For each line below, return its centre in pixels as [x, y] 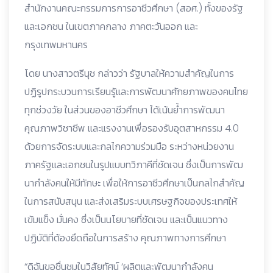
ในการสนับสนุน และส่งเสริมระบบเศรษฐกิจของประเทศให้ [131, 201]
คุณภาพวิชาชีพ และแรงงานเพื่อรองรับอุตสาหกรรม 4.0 [132, 128]
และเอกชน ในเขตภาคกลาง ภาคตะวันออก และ [111, 26]
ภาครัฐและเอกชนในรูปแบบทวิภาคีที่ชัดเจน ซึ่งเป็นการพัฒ [134, 165]
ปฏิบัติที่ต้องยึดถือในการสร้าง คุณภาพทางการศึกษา [125, 238]
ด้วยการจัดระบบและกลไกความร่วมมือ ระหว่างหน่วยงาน [129, 146]
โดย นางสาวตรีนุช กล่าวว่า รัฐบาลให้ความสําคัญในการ [129, 73]
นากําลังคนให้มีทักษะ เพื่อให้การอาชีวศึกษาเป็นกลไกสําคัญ [134, 183]
